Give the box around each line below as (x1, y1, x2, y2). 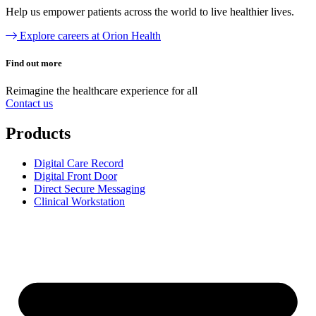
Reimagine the (6, 84, 73, 97)
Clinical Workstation (34, 195, 125, 207)
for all (171, 84, 197, 97)
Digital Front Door (34, 169, 117, 182)
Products (6, 123, 71, 142)
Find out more (6, 57, 62, 68)
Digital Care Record (34, 157, 123, 169)
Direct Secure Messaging (34, 182, 145, 195)
